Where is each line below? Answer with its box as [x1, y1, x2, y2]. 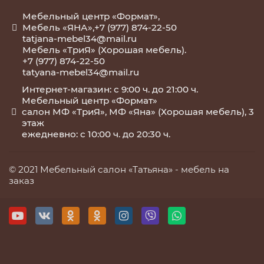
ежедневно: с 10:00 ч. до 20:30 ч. [22, 128, 171, 140]
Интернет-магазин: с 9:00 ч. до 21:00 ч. [22, 84, 199, 95]
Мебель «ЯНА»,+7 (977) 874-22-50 [22, 22, 177, 33]
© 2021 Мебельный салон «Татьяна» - [9, 164, 181, 175]
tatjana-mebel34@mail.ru [22, 33, 137, 44]
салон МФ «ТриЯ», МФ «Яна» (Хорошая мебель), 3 [22, 106, 255, 117]
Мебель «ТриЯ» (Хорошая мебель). [22, 44, 187, 55]
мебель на [181, 164, 229, 175]
